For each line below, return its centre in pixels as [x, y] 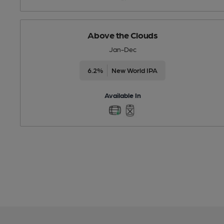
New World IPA [135, 70]
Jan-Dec [122, 49]
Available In [122, 95]
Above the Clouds [123, 34]
